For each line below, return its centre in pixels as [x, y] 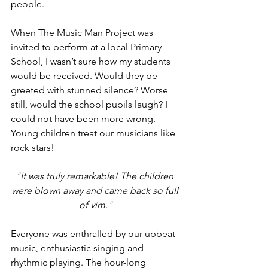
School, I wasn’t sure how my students [92, 61]
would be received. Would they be [85, 76]
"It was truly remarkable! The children [96, 176]
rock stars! [33, 147]
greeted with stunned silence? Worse [91, 90]
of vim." [96, 205]
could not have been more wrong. [84, 119]
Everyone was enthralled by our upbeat [94, 234]
